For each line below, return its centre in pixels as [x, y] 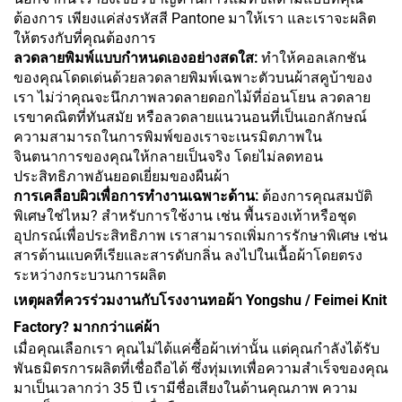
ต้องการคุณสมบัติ [317, 197]
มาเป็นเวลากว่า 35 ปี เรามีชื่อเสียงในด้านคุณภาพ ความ [186, 389]
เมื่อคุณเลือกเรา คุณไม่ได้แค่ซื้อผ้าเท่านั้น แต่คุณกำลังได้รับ [197, 349]
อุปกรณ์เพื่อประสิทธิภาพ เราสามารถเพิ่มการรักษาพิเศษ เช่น [201, 236]
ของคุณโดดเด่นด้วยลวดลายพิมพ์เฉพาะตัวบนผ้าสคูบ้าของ [193, 78]
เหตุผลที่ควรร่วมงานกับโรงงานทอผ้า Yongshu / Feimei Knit [200, 301]
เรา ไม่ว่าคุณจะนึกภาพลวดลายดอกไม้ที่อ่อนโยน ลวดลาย [192, 98]
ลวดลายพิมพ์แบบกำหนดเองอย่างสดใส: [137, 58]
